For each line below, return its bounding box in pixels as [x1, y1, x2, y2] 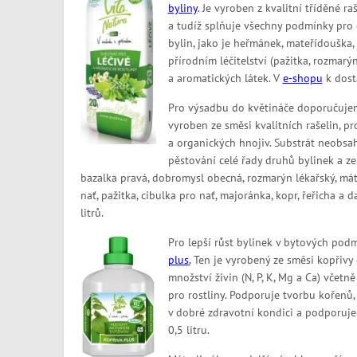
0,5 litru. [167, 324, 210, 337]
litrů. [80, 206, 104, 220]
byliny [167, 2, 198, 15]
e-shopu [282, 72, 323, 85]
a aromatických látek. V [167, 72, 283, 85]
